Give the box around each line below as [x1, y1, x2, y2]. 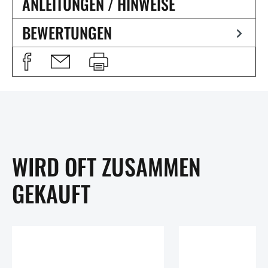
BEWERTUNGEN [22, 20, 112, 44]
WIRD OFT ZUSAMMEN [12, 149, 201, 183]
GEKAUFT [12, 176, 90, 210]
